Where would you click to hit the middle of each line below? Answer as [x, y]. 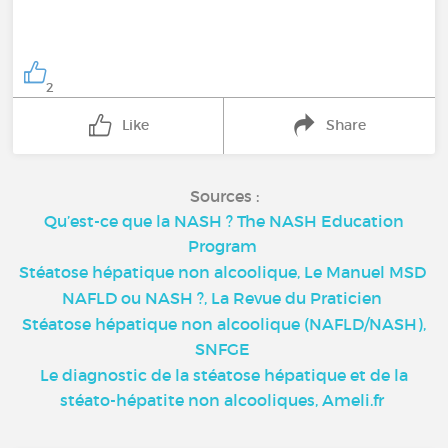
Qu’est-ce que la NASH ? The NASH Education [224, 220]
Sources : [224, 195]
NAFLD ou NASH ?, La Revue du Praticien [222, 297]
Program [222, 245]
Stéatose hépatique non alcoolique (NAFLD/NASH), [224, 323]
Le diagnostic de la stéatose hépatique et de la [224, 374]
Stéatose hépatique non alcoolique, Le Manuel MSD [222, 271]
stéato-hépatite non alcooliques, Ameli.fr [222, 399]
